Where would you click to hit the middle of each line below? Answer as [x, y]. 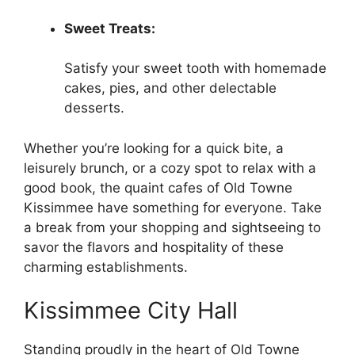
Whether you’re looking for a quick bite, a [154, 148]
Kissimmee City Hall [131, 311]
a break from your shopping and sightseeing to [172, 227]
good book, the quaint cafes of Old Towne [158, 187]
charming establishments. [106, 267]
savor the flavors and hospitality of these [154, 247]
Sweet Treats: [110, 28]
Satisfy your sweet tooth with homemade [195, 69]
